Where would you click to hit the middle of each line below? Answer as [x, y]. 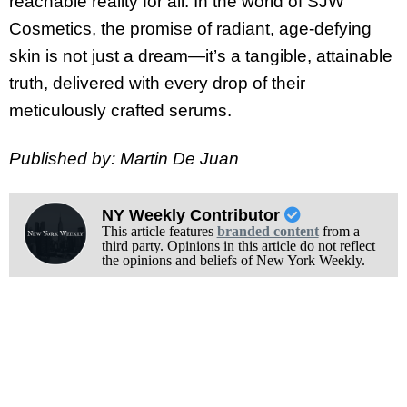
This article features [159, 232]
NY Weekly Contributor [193, 216]
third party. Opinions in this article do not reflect [238, 246]
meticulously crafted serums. [120, 110]
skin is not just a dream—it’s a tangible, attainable [201, 55]
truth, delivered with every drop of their [157, 83]
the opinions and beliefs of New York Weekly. [233, 261]
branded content [268, 232]
